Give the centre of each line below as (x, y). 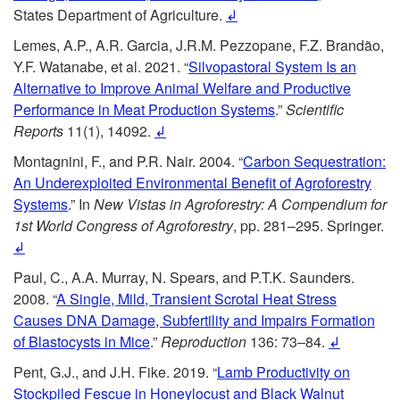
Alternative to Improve (84, 87)
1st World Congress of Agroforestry (123, 225)
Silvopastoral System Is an (272, 66)
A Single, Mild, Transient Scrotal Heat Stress (196, 298)
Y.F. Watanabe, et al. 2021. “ (101, 66)
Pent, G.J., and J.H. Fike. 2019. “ (115, 371)
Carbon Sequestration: (314, 161)
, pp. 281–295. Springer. (308, 225)
